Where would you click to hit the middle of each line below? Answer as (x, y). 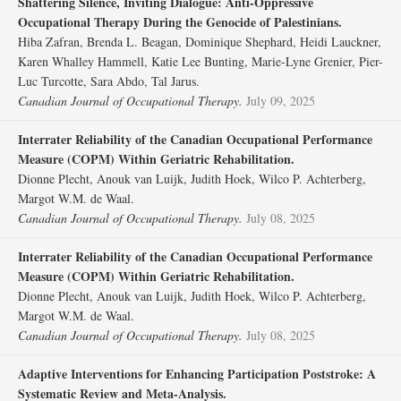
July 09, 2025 (281, 101)
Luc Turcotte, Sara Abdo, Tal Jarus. (109, 81)
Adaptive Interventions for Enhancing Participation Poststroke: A (197, 374)
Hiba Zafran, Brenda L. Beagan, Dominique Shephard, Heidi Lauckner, (200, 42)
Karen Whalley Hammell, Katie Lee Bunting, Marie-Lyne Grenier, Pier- (200, 61)
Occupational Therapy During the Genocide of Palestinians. (180, 22)
